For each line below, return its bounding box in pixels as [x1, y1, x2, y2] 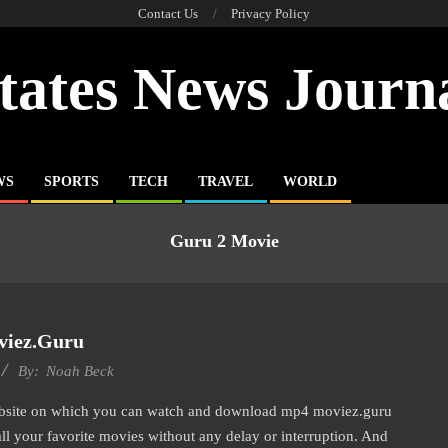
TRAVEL [198, 174, 253, 189]
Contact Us [138, 6, 198, 21]
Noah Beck [45, 363, 114, 379]
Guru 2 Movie [169, 231, 279, 251]
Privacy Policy [231, 6, 310, 21]
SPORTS [44, 174, 99, 189]
